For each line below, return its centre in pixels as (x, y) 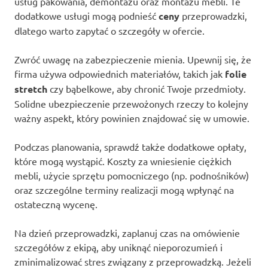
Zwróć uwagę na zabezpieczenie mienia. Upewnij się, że (133, 59)
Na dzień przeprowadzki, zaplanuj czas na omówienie (127, 232)
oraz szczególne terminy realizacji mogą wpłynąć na (124, 189)
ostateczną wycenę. (56, 204)
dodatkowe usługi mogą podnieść (86, 15)
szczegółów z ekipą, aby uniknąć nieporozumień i (118, 247)
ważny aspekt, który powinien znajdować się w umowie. (132, 118)
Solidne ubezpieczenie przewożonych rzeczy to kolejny (131, 103)
